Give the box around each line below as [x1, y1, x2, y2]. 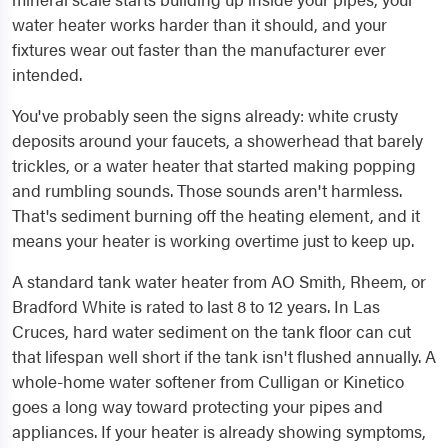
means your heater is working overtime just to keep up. [12, 228, 414, 252]
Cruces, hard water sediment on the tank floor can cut [12, 319, 411, 343]
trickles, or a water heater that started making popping [12, 153, 416, 177]
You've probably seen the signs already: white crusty [12, 103, 398, 127]
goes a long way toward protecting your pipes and [12, 394, 383, 418]
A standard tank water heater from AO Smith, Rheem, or [12, 269, 426, 293]
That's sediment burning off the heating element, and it [12, 203, 420, 227]
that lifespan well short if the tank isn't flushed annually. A [12, 344, 436, 368]
